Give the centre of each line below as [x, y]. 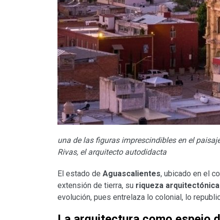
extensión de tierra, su [96, 186]
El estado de [80, 174]
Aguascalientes [132, 174]
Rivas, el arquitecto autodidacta [112, 152]
